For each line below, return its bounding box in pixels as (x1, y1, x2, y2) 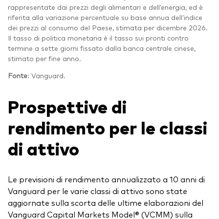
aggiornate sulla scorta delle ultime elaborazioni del (8, 197, 203, 208)
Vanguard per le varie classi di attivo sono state (8, 185, 187, 196)
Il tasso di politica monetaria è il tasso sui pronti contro (8, 33, 189, 43)
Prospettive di (8, 93, 127, 118)
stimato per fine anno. (8, 54, 81, 63)
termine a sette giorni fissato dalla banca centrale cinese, (8, 44, 196, 53)
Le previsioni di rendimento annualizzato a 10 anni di (8, 173, 205, 184)
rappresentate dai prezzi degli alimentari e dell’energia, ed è (8, 2, 203, 12)
